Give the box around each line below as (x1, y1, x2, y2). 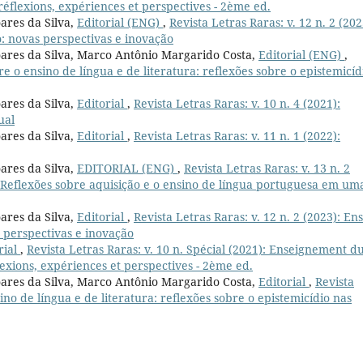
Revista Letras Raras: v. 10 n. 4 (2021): (134, 96, 340, 112)
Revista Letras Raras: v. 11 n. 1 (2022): (134, 128, 340, 144)
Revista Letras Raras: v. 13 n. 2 (184, 160, 350, 177)
